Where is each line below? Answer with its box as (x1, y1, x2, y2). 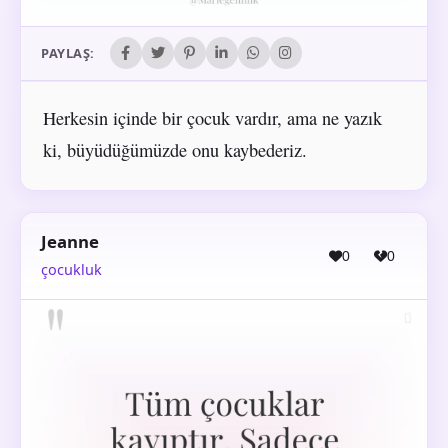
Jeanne (41, 230, 99, 254)
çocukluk (41, 259, 102, 279)
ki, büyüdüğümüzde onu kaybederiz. (42, 137, 307, 162)
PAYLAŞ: (41, 44, 95, 63)
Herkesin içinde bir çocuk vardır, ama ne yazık (42, 105, 382, 130)
